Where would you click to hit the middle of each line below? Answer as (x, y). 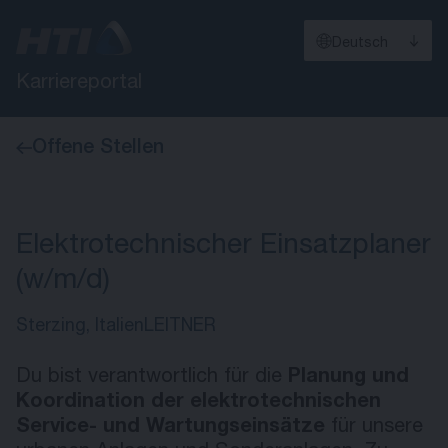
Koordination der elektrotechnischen (198, 403)
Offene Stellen (98, 149)
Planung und (348, 378)
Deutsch (360, 44)
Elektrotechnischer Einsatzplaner (223, 247)
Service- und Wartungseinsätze (170, 428)
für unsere (374, 428)
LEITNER (180, 327)
